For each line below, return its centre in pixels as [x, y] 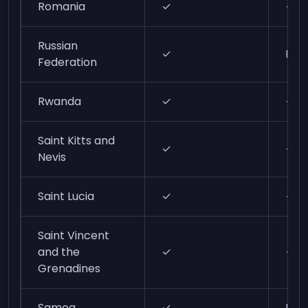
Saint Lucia [66, 196]
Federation [68, 62]
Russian [58, 46]
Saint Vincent [74, 235]
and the [59, 252]
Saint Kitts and [77, 141]
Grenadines [69, 268]
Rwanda [60, 101]
